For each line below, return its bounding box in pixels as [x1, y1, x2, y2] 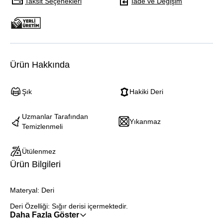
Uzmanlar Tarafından [22, 112, 88, 120]
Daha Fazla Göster [10, 211, 79, 219]
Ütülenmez [22, 147, 56, 155]
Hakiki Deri [129, 88, 163, 96]
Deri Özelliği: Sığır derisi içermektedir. [10, 202, 128, 210]
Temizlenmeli [22, 122, 63, 130]
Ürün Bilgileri [10, 159, 61, 169]
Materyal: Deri [10, 186, 54, 194]
